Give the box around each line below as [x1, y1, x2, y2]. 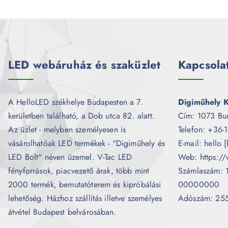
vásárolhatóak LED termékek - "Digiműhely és [8, 137, 165, 149]
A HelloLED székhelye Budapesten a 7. [8, 96, 142, 108]
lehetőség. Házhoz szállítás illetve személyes [8, 192, 162, 204]
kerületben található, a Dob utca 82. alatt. [8, 109, 155, 122]
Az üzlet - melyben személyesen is [8, 123, 126, 135]
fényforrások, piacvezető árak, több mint [8, 164, 150, 177]
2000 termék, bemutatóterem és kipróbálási [8, 178, 161, 190]
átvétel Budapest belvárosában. [8, 206, 117, 218]
